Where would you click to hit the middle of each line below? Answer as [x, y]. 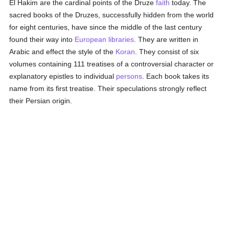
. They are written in [166, 39]
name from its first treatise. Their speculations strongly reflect [108, 88]
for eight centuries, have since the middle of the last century [106, 27]
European [91, 39]
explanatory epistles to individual [63, 76]
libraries [121, 39]
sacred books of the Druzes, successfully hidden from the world [112, 15]
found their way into [42, 39]
